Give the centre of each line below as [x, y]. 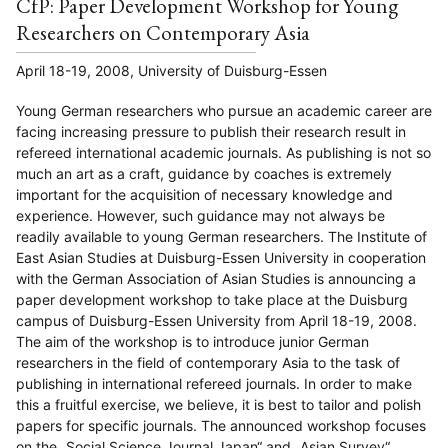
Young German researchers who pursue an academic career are [224, 111]
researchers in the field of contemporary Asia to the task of [208, 363]
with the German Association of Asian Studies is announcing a [216, 279]
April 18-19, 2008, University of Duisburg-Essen [171, 70]
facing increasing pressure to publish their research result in [211, 132]
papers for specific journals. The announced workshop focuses [221, 426]
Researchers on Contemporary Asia [163, 33]
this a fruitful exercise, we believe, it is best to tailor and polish [218, 405]
